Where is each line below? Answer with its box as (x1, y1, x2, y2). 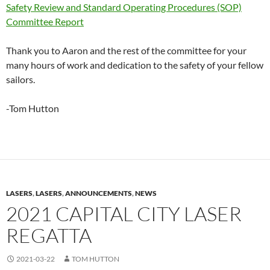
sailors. (6, 74, 35, 86)
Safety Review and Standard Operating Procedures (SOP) (6, 1, 242, 13)
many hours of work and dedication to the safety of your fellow (6, 59, 263, 71)
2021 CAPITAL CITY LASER (6, 201, 242, 227)
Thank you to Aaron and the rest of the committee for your (6, 45, 246, 57)
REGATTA (6, 223, 92, 248)
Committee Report (6, 16, 84, 28)
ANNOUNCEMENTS (65, 189, 132, 198)
